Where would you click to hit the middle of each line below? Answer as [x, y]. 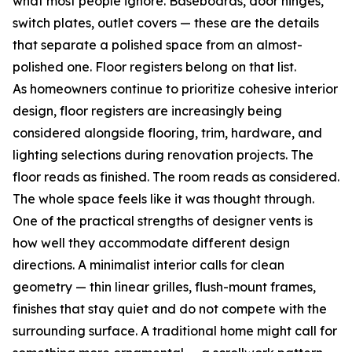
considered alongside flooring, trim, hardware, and [167, 133]
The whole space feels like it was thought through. [163, 199]
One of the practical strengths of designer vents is [163, 221]
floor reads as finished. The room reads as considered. [176, 177]
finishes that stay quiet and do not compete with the [170, 309]
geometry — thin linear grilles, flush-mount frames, [164, 287]
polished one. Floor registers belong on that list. [154, 67]
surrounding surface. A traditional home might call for [175, 331]
